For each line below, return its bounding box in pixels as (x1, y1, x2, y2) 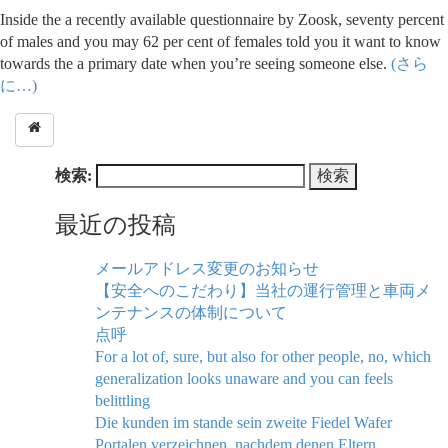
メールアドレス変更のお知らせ (95, 259, 319, 277)
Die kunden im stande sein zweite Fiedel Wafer (95, 413, 392, 431)
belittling (95, 391, 150, 409)
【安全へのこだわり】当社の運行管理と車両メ (95, 281, 431, 299)
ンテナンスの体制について (95, 303, 287, 321)
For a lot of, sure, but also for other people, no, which (95, 347, 431, 365)
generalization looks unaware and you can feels (95, 369, 393, 387)
